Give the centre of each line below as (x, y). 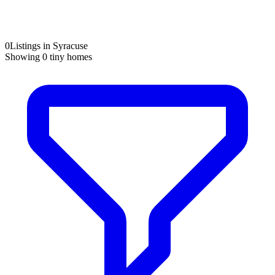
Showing (24, 56)
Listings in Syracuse (49, 45)
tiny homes (70, 56)
